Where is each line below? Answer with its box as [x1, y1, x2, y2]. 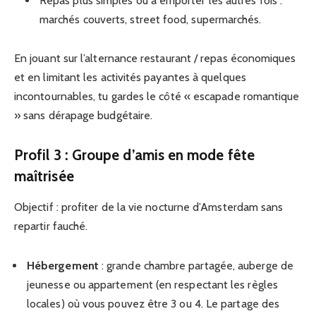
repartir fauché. [14, 219, 88, 233]
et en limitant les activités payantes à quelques [14, 71, 246, 85]
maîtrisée [14, 167, 74, 186]
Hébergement [27, 258, 99, 272]
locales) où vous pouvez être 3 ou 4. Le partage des [27, 296, 280, 310]
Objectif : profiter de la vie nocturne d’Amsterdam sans [14, 200, 284, 214]
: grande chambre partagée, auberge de [98, 258, 293, 272]
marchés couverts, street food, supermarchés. [39, 13, 262, 27]
